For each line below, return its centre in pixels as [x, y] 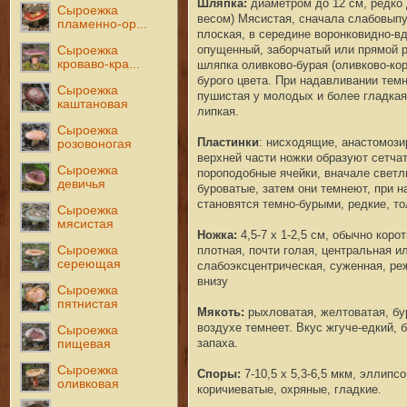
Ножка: [218, 234]
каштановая [93, 104]
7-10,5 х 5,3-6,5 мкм [298, 373]
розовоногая [95, 144]
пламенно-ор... [103, 24]
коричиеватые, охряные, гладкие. [289, 389]
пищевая [84, 343]
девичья [82, 184]
